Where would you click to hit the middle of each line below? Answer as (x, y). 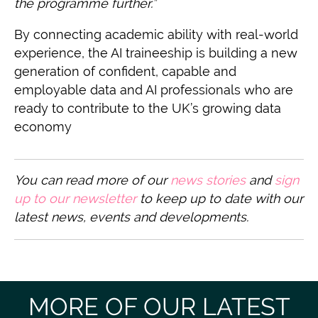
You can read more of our (91, 180)
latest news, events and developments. (131, 217)
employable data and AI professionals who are (154, 90)
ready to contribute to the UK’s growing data (148, 108)
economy (43, 127)
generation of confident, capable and (125, 71)
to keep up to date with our (221, 198)
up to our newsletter (75, 198)
